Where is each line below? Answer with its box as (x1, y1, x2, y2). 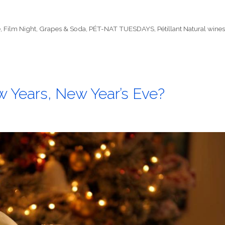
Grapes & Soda (39, 24, 86, 33)
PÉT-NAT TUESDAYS (89, 24, 155, 33)
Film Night (4, 24, 37, 33)
